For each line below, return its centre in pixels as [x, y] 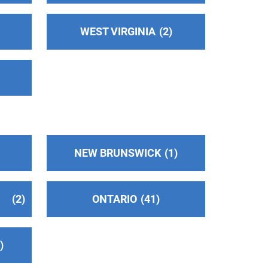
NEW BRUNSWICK [118, 153]
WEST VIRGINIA [118, 31]
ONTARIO [115, 199]
